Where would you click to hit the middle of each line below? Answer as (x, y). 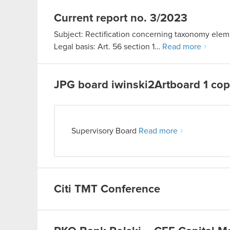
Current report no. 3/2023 (121, 18)
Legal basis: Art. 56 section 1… (108, 47)
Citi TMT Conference (107, 189)
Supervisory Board (105, 131)
